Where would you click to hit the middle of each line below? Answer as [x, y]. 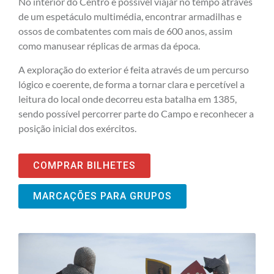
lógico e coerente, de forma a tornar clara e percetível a [131, 84]
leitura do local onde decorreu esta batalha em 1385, [128, 98]
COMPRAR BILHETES [84, 165]
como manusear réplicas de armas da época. [109, 46]
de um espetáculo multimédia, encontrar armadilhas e [130, 17]
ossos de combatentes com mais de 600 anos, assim [125, 31]
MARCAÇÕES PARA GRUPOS [102, 196]
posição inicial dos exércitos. [77, 128]
